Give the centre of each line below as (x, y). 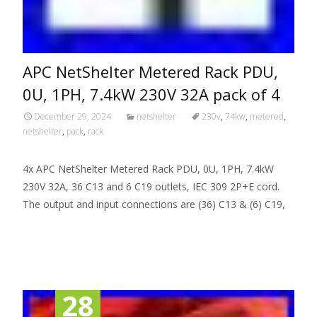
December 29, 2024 (73, 117)
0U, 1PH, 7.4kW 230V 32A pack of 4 (151, 94)
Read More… (54, 231)
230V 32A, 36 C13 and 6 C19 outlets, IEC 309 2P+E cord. (151, 187)
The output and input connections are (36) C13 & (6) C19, (154, 204)
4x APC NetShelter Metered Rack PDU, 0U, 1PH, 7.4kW (148, 169)
